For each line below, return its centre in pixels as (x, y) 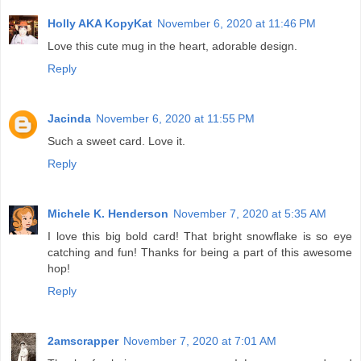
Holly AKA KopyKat (100, 24)
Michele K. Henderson (108, 214)
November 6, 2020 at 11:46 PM (237, 24)
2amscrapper (83, 341)
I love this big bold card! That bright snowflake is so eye (200, 237)
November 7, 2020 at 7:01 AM (200, 341)
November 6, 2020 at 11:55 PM (175, 119)
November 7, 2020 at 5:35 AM (250, 214)
